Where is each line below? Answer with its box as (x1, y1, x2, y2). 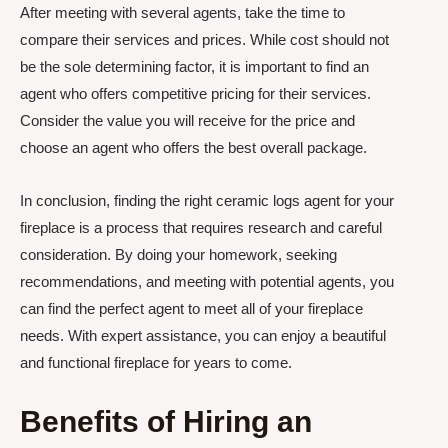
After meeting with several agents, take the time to (20, 3, 345, 21)
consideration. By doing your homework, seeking (20, 246, 337, 263)
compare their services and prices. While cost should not (20, 30, 389, 48)
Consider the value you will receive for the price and (20, 111, 355, 129)
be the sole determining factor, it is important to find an (20, 57, 369, 75)
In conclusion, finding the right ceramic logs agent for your (20, 192, 394, 209)
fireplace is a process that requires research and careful (20, 219, 382, 236)
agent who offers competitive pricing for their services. (20, 84, 371, 102)
